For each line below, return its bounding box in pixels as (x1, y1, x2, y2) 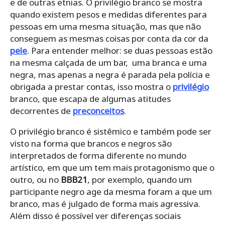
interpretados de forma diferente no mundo (10, 150, 186, 162)
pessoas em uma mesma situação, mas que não (10, 21, 201, 33)
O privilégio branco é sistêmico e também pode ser (10, 126, 211, 138)
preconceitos (73, 105, 124, 117)
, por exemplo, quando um (87, 174, 192, 186)
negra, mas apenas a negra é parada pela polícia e (10, 69, 210, 81)
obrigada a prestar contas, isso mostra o (10, 81, 173, 93)
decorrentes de (10, 105, 73, 117)
